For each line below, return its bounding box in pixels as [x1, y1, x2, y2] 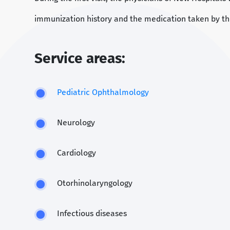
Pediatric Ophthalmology [57, 87, 149, 98]
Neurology [57, 118, 95, 128]
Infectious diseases [57, 208, 127, 219]
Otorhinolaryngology [57, 178, 132, 188]
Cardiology [57, 148, 96, 158]
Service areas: [34, 50, 125, 67]
